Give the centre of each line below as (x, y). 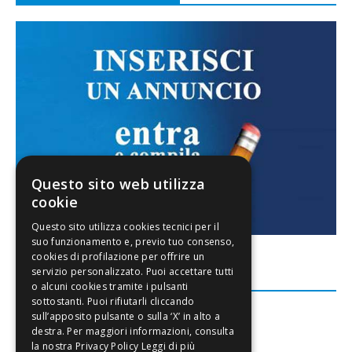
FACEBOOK (53, 279)
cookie (55, 202)
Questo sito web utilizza (119, 184)
